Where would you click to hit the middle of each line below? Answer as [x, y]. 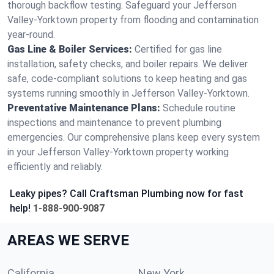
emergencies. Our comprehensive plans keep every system [134, 137]
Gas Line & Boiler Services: [70, 49]
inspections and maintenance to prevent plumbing [114, 123]
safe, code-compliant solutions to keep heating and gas [127, 79]
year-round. [31, 35]
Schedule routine [199, 108]
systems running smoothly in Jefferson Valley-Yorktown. [128, 93]
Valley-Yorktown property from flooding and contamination [133, 20]
